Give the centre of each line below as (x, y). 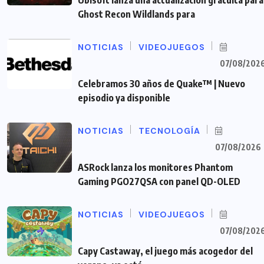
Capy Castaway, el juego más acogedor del (165, 251)
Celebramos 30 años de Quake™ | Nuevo (161, 84)
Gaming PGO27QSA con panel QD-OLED (159, 182)
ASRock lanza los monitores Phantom (155, 168)
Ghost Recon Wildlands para (136, 14)
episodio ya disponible (124, 98)
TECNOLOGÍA (169, 131)
